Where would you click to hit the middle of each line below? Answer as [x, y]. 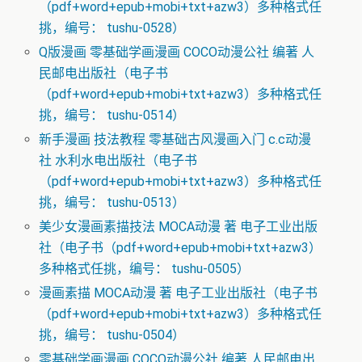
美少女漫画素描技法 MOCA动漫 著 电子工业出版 [179, 227]
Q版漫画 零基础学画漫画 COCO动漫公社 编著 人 [177, 52]
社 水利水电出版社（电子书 [118, 160]
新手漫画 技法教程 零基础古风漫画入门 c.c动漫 [175, 139]
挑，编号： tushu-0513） [112, 202]
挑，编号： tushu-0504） [112, 335]
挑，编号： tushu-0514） [112, 115]
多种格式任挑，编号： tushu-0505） [145, 269]
